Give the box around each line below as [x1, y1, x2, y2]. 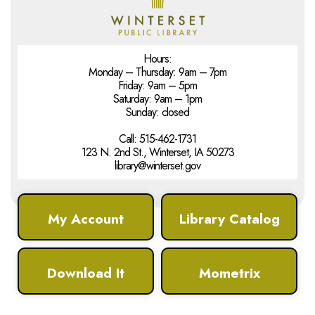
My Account [48, 208, 124, 229]
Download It [47, 262, 124, 283]
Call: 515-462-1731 [119, 130, 196, 147]
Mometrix [198, 262, 260, 283]
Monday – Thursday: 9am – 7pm [89, 63, 226, 80]
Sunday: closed [126, 103, 189, 120]
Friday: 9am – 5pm [118, 77, 197, 94]
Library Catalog [179, 208, 280, 229]
